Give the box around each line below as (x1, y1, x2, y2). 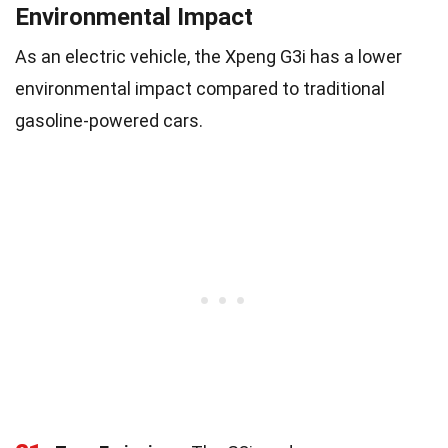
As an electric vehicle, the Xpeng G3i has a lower (15, 45, 402, 67)
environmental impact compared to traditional (15, 77, 385, 99)
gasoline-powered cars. (15, 109, 203, 131)
